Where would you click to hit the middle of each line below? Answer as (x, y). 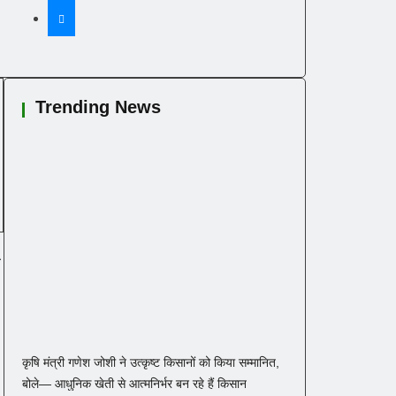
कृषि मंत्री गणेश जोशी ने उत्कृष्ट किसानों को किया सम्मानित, (151, 362)
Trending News (98, 107)
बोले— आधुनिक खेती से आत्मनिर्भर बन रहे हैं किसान (134, 383)
